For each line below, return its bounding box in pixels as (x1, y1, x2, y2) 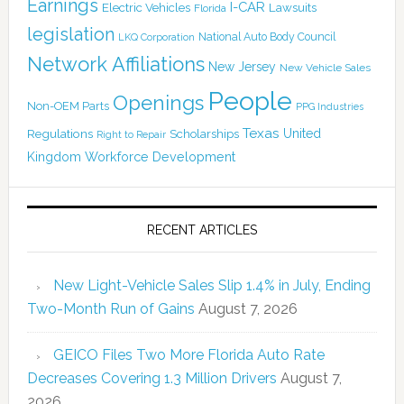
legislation (26, 23, 115, 45)
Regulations (26, 125, 93, 141)
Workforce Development (84, 149, 235, 164)
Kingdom (26, 149, 81, 164)
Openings (112, 90, 204, 115)
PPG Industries (295, 100, 363, 112)
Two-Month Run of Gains (26, 299, 195, 317)
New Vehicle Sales (279, 60, 371, 74)
